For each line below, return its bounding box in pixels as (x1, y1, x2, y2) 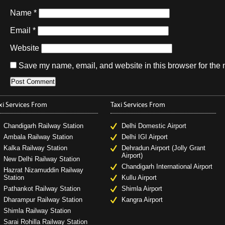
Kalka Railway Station (3, 144, 67, 152)
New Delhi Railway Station (3, 155, 80, 163)
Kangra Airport (121, 196, 163, 203)
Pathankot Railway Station (3, 185, 80, 192)
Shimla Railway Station (3, 207, 71, 214)
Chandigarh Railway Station (3, 122, 83, 130)
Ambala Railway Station (3, 133, 73, 141)
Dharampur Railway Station (3, 196, 82, 203)
